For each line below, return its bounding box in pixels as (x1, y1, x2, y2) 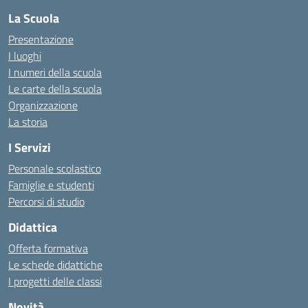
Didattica (8, 218, 57, 236)
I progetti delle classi (8, 273, 102, 289)
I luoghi (8, 47, 41, 64)
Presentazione (8, 31, 74, 47)
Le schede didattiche (8, 256, 102, 273)
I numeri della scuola (8, 64, 102, 80)
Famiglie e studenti (8, 177, 94, 193)
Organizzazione (8, 97, 78, 113)
